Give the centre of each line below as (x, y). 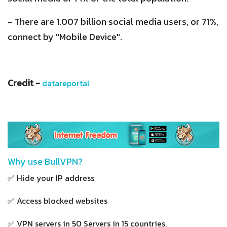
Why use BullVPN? (45, 162)
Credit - (25, 83)
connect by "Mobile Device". (65, 37)
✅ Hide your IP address (52, 178)
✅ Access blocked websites (58, 201)
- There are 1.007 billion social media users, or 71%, (113, 22)
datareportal (66, 83)
